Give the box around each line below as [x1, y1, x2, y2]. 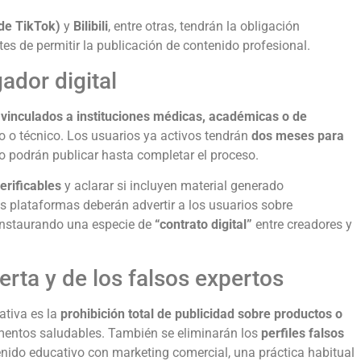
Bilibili [73, 19, 108, 35]
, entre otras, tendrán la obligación [108, 19, 300, 35]
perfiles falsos [261, 326, 344, 342]
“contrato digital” [155, 216, 252, 232]
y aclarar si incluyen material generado [61, 177, 284, 193]
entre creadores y [252, 216, 352, 232]
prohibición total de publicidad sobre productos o [60, 306, 342, 322]
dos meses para [251, 127, 344, 143]
